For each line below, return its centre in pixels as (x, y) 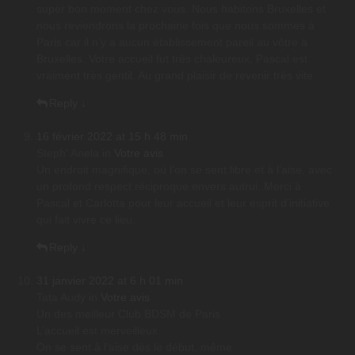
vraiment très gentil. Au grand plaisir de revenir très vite (175, 76)
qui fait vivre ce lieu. (86, 220)
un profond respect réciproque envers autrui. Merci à (169, 187)
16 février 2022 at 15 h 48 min (112, 137)
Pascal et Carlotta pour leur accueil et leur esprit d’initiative (183, 203)
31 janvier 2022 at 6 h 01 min (110, 281)
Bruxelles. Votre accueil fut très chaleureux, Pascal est (172, 59)
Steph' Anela (68, 153)
